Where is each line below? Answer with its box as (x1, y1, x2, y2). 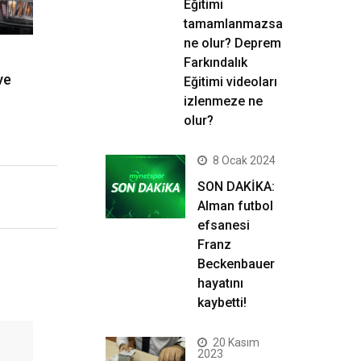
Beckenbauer (197, 256, 275, 272)
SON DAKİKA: (197, 179, 275, 194)
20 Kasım (213, 336, 259, 349)
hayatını (197, 276, 243, 291)
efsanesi (197, 218, 250, 233)
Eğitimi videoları (184, 74, 277, 89)
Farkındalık (184, 55, 247, 70)
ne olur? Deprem (184, 35, 281, 51)
